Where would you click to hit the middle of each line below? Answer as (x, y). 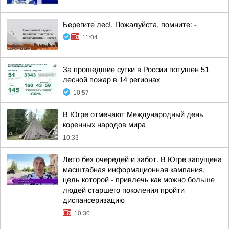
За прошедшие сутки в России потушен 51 (136, 70)
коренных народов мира (104, 125)
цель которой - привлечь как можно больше (139, 180)
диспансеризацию (94, 200)
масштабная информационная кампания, (134, 170)
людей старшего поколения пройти (124, 190)
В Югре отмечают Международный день (133, 114)
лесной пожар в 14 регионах (111, 80)
